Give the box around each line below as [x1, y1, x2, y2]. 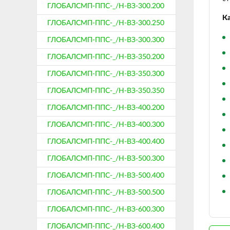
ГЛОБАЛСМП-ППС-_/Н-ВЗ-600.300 [47, 206, 164, 213]
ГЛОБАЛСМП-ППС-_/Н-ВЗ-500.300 [47, 155, 164, 162]
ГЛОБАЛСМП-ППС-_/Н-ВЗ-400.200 [47, 104, 164, 111]
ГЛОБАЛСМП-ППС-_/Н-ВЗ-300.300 [47, 36, 164, 44]
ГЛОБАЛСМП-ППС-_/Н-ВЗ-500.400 [47, 172, 164, 179]
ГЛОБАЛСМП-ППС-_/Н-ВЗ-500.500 [47, 189, 164, 196]
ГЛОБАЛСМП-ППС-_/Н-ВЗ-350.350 [47, 87, 164, 94]
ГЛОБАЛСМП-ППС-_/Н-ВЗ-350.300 [47, 70, 164, 78]
